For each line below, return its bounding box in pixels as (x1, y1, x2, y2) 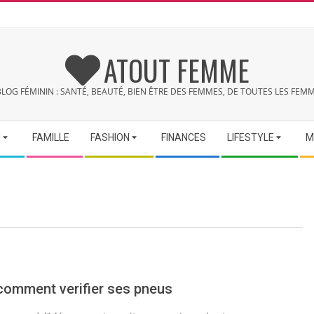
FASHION (90, 132, 130, 143)
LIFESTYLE (227, 132, 274, 143)
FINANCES (161, 132, 206, 143)
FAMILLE (32, 132, 69, 143)
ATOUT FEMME (103, 49, 250, 91)
